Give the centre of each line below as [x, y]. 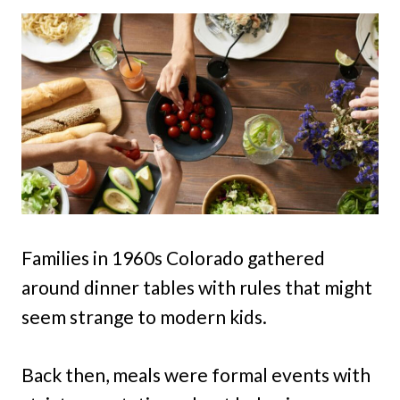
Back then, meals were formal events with [196, 375]
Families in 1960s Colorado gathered [173, 258]
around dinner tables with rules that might [197, 287]
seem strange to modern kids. [144, 317]
